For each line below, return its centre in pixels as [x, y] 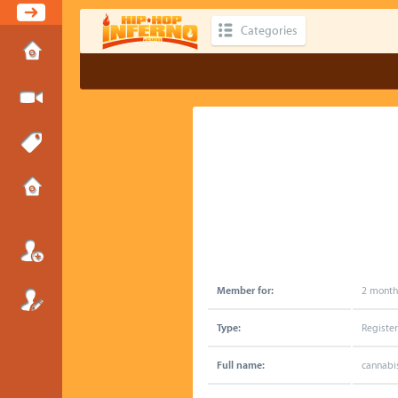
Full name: [241, 366]
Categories [269, 31]
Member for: [245, 291]
